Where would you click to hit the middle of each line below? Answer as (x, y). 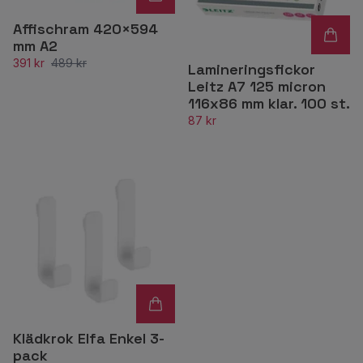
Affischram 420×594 (85, 29)
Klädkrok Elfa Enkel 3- (89, 338)
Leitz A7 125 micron (257, 86)
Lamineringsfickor (252, 69)
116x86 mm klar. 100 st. (269, 103)
